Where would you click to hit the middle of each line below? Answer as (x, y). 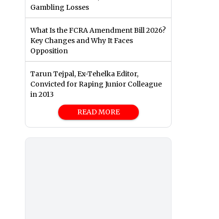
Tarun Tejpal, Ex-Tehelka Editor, (84, 74)
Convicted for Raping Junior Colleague (96, 84)
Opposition (49, 51)
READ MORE (98, 112)
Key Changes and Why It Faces (82, 41)
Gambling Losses (60, 8)
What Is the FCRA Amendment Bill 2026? (98, 31)
